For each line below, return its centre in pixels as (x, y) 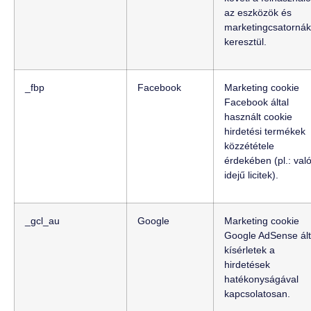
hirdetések (247, 265)
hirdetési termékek (265, 132)
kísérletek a (250, 250)
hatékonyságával (261, 279)
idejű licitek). (251, 175)
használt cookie (258, 117)
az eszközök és (258, 13)
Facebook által (257, 102)
